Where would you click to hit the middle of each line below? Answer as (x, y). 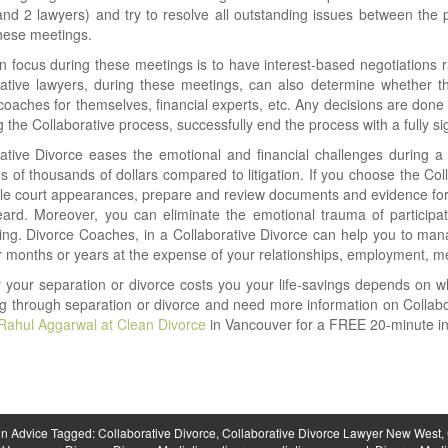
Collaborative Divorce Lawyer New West (331, 432)
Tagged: (74, 432)
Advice (29, 432)
